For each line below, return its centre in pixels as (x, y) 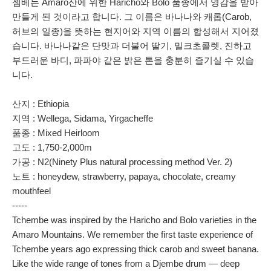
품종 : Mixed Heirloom (56, 133)
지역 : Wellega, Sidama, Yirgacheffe (83, 118)
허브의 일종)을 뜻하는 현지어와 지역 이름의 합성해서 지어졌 (135, 31)
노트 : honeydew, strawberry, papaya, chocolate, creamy (124, 176)
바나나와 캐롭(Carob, (208, 17)
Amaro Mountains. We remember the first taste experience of (132, 234)
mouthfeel (31, 191)
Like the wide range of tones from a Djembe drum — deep (126, 263)
